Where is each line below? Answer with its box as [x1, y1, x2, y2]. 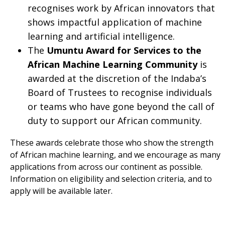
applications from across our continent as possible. [10, 161, 202, 173]
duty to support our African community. [27, 115, 202, 127]
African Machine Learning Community [27, 58, 197, 71]
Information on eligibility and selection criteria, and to [10, 173, 212, 185]
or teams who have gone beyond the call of [27, 100, 214, 113]
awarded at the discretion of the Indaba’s [27, 72, 206, 85]
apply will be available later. [10, 185, 113, 197]
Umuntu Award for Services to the [46, 44, 201, 57]
